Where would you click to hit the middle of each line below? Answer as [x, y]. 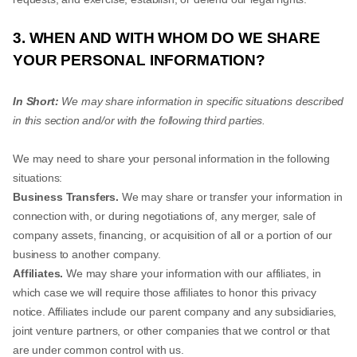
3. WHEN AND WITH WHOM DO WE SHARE [167, 38]
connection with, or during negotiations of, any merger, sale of [164, 216]
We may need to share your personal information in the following [171, 159]
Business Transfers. [66, 197]
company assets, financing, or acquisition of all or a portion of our [173, 235]
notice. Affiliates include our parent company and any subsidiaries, [175, 312]
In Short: [36, 101]
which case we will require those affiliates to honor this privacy [165, 292]
